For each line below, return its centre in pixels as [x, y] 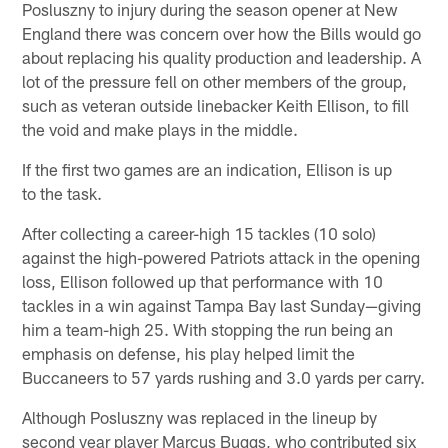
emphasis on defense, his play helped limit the [189, 352]
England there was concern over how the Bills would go [222, 32]
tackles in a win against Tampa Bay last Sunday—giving [222, 304]
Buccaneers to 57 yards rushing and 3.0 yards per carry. [224, 376]
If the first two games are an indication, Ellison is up [207, 168]
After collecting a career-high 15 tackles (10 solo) [199, 232]
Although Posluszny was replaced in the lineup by [200, 416]
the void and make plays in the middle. [160, 128]
